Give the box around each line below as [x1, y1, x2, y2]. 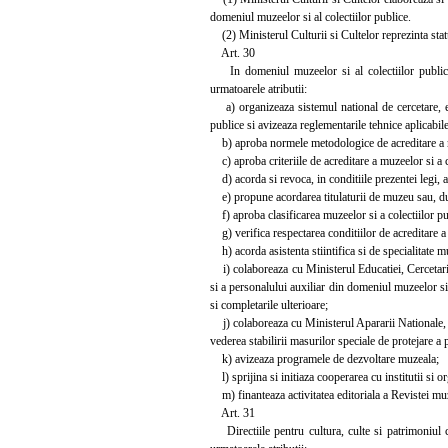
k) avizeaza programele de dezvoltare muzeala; [210, 351, 439, 366]
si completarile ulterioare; [210, 297, 328, 312]
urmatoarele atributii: [210, 81, 307, 96]
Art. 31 [210, 405, 255, 420]
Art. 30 [210, 45, 255, 60]
